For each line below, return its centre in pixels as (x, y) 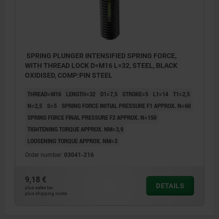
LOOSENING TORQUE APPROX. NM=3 (72, 141)
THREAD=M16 (44, 94)
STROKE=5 (135, 94)
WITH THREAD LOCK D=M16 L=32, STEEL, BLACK (101, 65)
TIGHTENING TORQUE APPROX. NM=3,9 (75, 129)
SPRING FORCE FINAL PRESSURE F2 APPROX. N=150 (92, 117)
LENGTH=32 (81, 94)
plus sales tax (39, 187)
